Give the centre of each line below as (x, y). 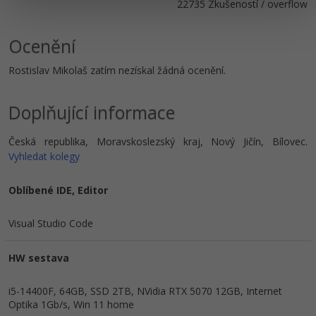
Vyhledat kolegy (44, 156)
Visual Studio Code (51, 223)
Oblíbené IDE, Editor (58, 190)
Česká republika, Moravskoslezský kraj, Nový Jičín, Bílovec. (158, 141)
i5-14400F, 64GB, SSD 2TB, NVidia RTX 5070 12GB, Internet (145, 291)
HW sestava (39, 258)
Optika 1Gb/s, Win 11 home (71, 304)
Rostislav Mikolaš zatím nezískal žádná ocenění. (117, 70)
